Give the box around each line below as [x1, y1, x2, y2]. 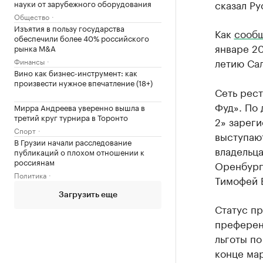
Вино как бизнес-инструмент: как [14, 66, 137, 78]
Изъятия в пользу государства [14, 22, 124, 33]
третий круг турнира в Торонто [14, 111, 128, 123]
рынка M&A [14, 42, 56, 53]
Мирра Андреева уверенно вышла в [14, 101, 145, 113]
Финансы [14, 55, 45, 66]
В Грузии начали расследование [14, 136, 131, 147]
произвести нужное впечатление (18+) [14, 76, 153, 88]
